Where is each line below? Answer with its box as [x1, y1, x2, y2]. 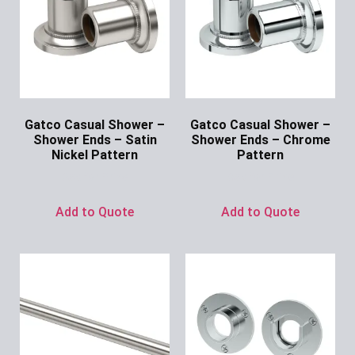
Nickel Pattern [52, 147, 138, 162]
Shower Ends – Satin [32, 132, 157, 147]
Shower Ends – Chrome [190, 132, 330, 147]
